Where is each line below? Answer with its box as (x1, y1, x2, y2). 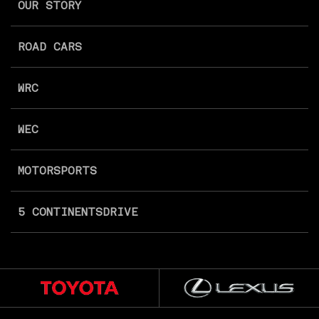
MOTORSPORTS (18, 163, 97, 177)
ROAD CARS (18, 39, 82, 53)
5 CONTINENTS (18, 204, 103, 219)
